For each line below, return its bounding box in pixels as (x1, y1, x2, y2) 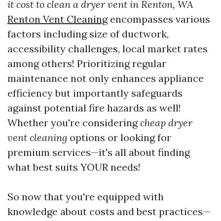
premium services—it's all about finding (7, 146, 190, 159)
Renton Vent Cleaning (7, 13, 108, 26)
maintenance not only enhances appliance (7, 72, 204, 85)
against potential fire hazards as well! (7, 102, 181, 114)
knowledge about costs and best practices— (7, 205, 211, 218)
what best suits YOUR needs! (7, 161, 141, 174)
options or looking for (67, 131, 171, 144)
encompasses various (108, 13, 210, 26)
